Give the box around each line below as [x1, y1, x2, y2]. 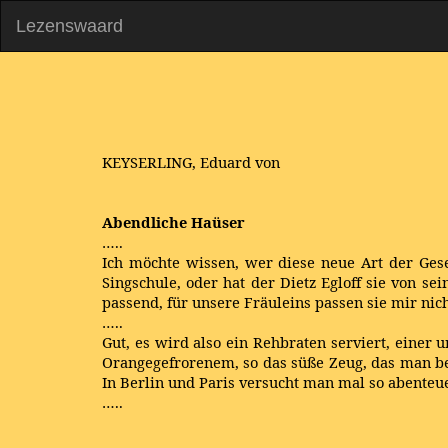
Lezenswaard [16, 16, 123, 36]
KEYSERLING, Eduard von [102, 152, 280, 172]
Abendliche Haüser [102, 212, 245, 232]
